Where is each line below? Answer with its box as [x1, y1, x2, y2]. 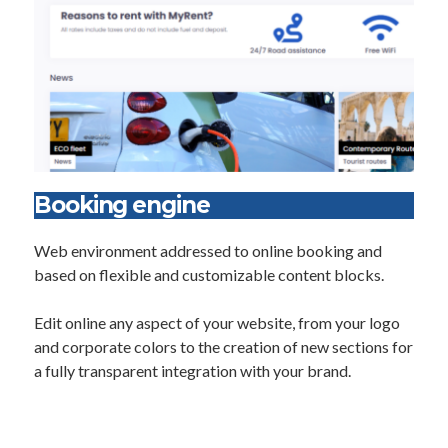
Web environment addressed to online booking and [34, 241, 382, 260]
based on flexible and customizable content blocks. [34, 265, 384, 284]
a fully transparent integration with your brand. [34, 361, 351, 380]
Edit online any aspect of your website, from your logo [34, 313, 400, 332]
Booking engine [34, 191, 210, 219]
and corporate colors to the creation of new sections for [34, 337, 413, 356]
